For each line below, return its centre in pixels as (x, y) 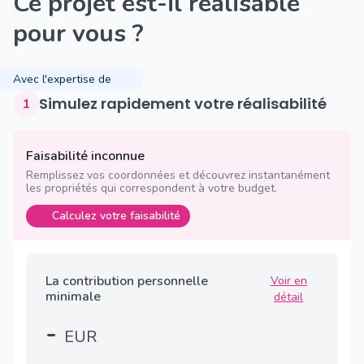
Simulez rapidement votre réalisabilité (187, 104)
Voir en (288, 281)
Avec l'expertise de (62, 79)
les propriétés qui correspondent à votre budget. (152, 188)
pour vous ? (78, 34)
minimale (73, 297)
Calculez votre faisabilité (116, 216)
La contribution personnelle (127, 281)
